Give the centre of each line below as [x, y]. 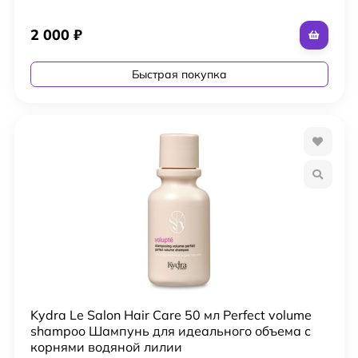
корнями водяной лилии [106, 346]
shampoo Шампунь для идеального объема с [170, 330]
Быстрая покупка [179, 74]
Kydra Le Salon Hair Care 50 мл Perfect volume [171, 314]
